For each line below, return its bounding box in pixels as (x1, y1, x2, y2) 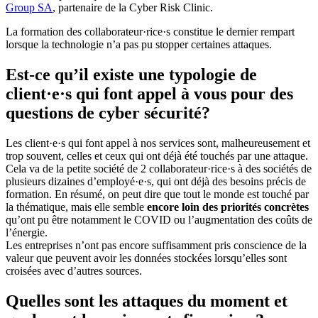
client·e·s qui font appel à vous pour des (6, 84, 293, 104)
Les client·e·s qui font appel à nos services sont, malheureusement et (6, 137, 310, 150)
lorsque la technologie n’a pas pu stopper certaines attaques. (6, 38, 272, 51)
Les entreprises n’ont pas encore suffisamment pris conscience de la (6, 239, 307, 252)
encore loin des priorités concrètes (147, 201, 309, 214)
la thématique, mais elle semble (6, 201, 147, 214)
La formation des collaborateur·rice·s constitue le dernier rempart (6, 26, 295, 38)
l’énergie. (6, 226, 48, 239)
